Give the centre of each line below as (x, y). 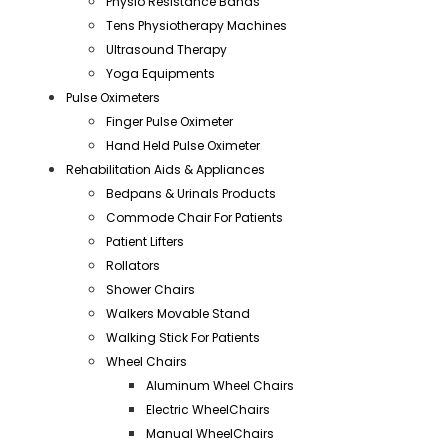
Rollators (133, 266)
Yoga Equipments (160, 74)
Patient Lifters (145, 242)
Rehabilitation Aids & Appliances (165, 170)
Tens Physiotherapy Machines (196, 26)
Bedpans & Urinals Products (191, 194)
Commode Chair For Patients (194, 218)
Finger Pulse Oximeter (169, 122)
